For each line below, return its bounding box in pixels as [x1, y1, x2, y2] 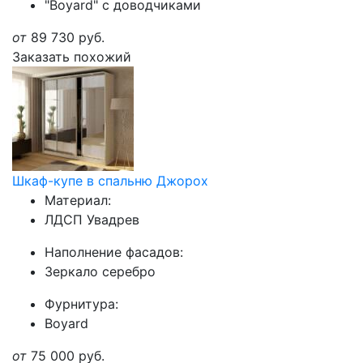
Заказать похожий [12, 49, 131, 65]
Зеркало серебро [45, 263, 156, 280]
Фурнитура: [45, 296, 118, 312]
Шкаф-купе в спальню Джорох [12, 173, 208, 189]
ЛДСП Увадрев [45, 211, 139, 228]
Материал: [45, 192, 111, 208]
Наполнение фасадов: [45, 244, 183, 260]
